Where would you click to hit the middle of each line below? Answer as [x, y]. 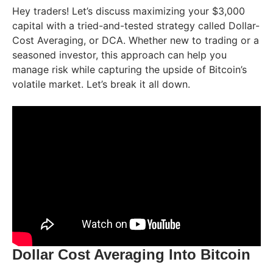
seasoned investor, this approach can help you [119, 55]
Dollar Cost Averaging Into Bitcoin [131, 254]
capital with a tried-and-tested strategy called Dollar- [136, 26]
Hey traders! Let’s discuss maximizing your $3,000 [129, 11]
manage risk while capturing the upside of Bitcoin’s [129, 70]
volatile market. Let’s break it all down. [101, 84]
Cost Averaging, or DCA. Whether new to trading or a [136, 41]
